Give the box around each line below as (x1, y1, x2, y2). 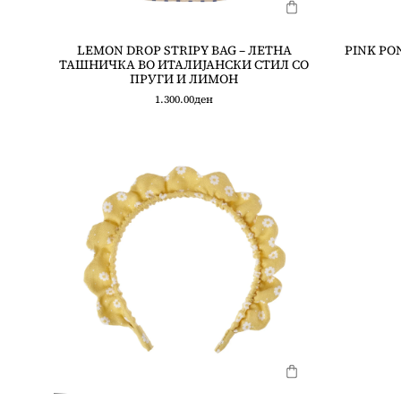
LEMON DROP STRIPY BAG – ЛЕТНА (76, 41, 292, 59)
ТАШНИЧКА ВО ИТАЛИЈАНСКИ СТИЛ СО (59, 55, 309, 73)
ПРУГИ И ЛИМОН (130, 70, 238, 88)
